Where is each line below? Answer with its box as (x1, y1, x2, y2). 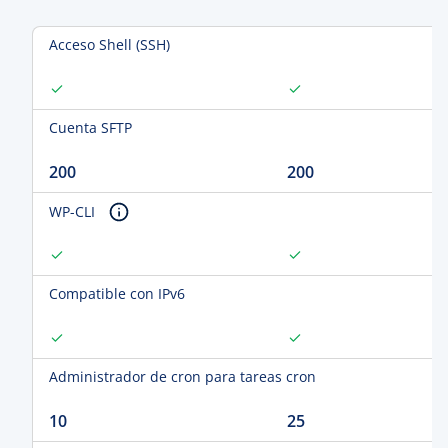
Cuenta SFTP (49, 118, 132, 137)
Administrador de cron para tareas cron (49, 367, 316, 386)
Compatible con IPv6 (49, 284, 185, 303)
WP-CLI (49, 202, 99, 221)
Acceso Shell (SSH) (49, 35, 170, 54)
